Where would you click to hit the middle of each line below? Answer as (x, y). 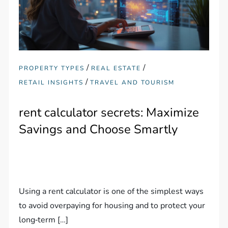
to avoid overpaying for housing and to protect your (112, 205)
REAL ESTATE (116, 68)
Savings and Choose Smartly (98, 129)
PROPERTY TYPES (52, 68)
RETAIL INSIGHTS (51, 82)
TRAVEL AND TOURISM (133, 82)
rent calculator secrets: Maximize (109, 112)
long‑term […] (44, 220)
